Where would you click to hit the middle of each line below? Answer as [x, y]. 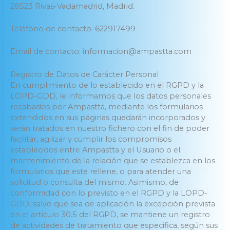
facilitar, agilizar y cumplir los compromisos [91, 139]
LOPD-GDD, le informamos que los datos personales [111, 96]
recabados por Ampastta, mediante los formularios [107, 107]
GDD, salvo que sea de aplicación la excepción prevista [113, 204]
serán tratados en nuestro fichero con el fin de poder [110, 128]
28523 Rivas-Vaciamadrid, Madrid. [72, 6]
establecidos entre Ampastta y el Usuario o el [95, 150]
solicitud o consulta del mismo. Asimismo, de [94, 182]
